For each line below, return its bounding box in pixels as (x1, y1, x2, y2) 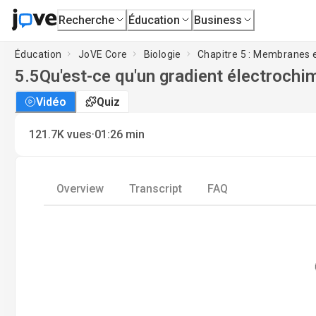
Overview (56, 182, 104, 195)
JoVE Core (78, 48, 128, 60)
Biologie (143, 48, 181, 60)
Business (194, 13, 243, 27)
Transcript (129, 182, 182, 195)
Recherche (59, 13, 115, 27)
